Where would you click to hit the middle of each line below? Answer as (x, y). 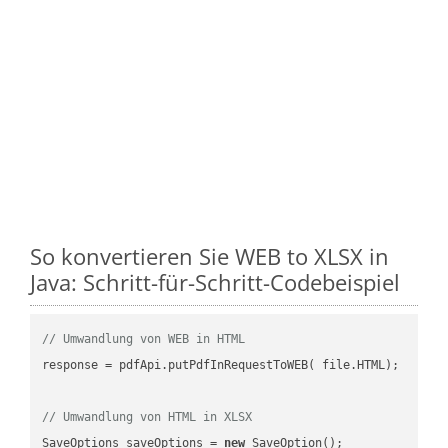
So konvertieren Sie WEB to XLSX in (209, 255)
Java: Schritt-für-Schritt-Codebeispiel (215, 281)
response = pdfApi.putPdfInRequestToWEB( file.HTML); (221, 364)
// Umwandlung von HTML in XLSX (147, 416)
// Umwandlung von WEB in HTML (144, 338)
